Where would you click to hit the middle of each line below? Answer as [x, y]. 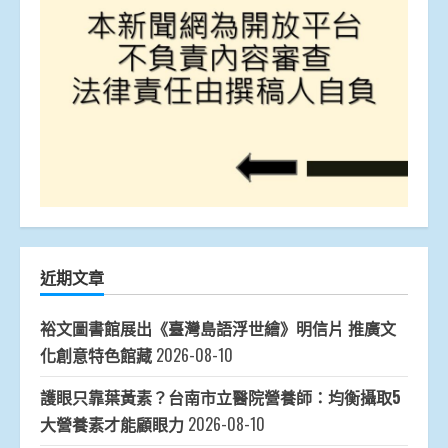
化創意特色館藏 [96, 355]
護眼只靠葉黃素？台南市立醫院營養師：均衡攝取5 [220, 397]
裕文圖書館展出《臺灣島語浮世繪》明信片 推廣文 [218, 328]
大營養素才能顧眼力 [112, 424]
